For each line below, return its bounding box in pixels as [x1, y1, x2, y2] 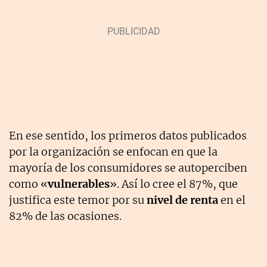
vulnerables [48, 176, 110, 191]
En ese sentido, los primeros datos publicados [9, 128, 247, 142]
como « [9, 176, 48, 191]
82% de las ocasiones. [9, 209, 122, 223]
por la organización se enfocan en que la [9, 144, 218, 159]
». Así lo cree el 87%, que [110, 176, 238, 191]
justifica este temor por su [9, 193, 147, 207]
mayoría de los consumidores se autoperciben [9, 160, 247, 175]
